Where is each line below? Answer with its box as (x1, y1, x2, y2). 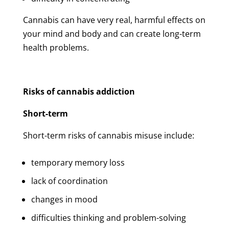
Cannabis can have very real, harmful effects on (22, 14, 205, 26)
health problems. (22, 41, 89, 53)
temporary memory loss (31, 156, 125, 168)
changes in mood (31, 193, 98, 205)
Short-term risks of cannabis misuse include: (22, 129, 194, 141)
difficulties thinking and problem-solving (31, 212, 186, 223)
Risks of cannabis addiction (22, 85, 135, 97)
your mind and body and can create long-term (22, 28, 201, 39)
